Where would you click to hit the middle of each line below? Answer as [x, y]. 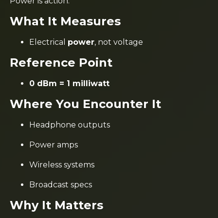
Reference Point [61, 62]
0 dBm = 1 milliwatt [69, 83]
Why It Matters [56, 205]
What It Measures [65, 21]
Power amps [54, 145]
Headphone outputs [70, 125]
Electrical [48, 42]
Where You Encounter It [85, 104]
